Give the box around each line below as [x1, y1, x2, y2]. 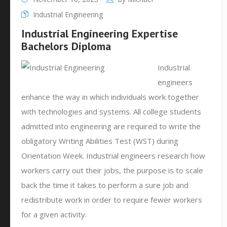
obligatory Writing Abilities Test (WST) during [21, 136, 178, 146]
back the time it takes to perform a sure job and [21, 180, 188, 190]
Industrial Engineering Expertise [21, 26, 178, 41]
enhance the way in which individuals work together [21, 92, 199, 102]
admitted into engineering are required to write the [21, 121, 201, 131]
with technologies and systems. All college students [21, 106, 201, 117]
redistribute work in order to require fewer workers [21, 195, 202, 205]
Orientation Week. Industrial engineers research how [21, 150, 205, 161]
